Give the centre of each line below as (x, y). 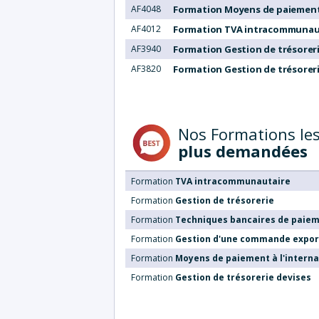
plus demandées (243, 151)
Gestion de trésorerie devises (243, 277)
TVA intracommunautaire (233, 181)
